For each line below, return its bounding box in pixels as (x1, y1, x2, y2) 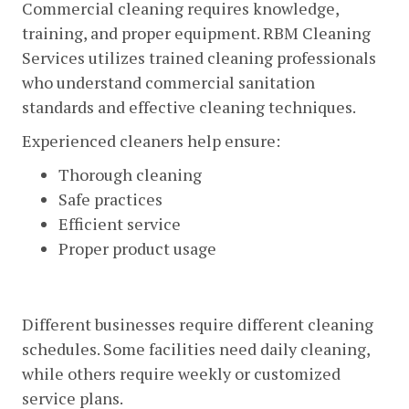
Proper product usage (58, 236, 216, 259)
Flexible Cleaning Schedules (22, 278, 308, 303)
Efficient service (58, 212, 181, 235)
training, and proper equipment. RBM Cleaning (22, 21, 371, 44)
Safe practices (58, 187, 163, 210)
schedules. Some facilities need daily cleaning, (22, 337, 370, 360)
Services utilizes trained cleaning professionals (22, 46, 376, 68)
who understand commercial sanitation (22, 70, 315, 93)
